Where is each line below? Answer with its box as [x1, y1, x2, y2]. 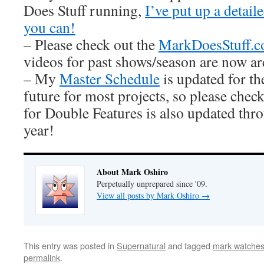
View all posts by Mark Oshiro [97, 190, 202, 201]
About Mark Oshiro [97, 166, 168, 178]
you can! [24, 17, 75, 37]
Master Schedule [60, 68, 160, 88]
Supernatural [117, 239, 166, 252]
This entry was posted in [24, 239, 117, 252]
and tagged [166, 239, 213, 252]
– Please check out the [24, 34, 159, 54]
